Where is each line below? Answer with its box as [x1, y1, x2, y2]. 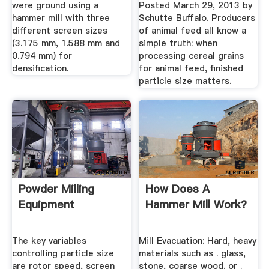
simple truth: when [139, 37, 218, 50]
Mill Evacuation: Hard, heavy [139, 235, 257, 247]
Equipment [18, 196, 74, 212]
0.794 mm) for [11, 50, 72, 62]
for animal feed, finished [139, 62, 244, 75]
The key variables [11, 235, 86, 247]
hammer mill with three [11, 12, 110, 25]
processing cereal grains [139, 50, 244, 62]
